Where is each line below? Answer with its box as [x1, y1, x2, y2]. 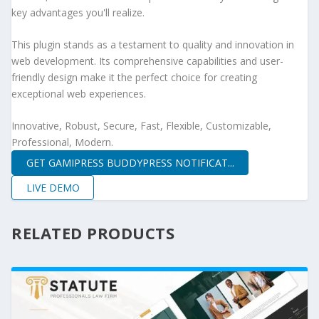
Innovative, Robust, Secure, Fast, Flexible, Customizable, [11, 119, 271, 133]
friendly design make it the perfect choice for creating [11, 70, 257, 85]
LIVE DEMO [26, 180, 80, 194]
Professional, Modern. [11, 135, 113, 150]
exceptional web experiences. [11, 87, 146, 101]
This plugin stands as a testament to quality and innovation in [11, 38, 294, 52]
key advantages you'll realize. [11, 5, 145, 19]
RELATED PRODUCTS [11, 222, 174, 244]
